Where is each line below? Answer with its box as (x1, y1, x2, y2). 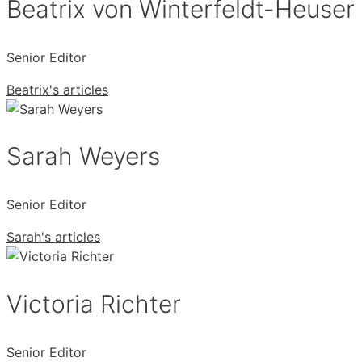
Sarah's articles (6, 229, 100, 246)
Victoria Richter (6, 289, 181, 319)
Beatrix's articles (6, 81, 108, 98)
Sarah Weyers (6, 141, 160, 171)
